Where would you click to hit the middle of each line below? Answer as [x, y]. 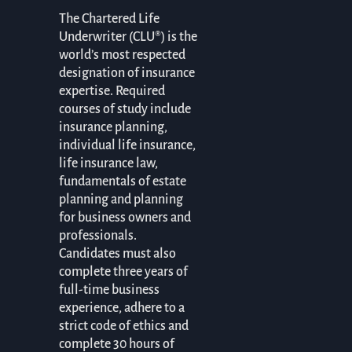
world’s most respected [122, 55]
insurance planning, [113, 128]
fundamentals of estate [122, 182]
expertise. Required [112, 92]
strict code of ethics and [123, 326]
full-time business [109, 290]
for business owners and [125, 218]
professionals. [97, 236]
